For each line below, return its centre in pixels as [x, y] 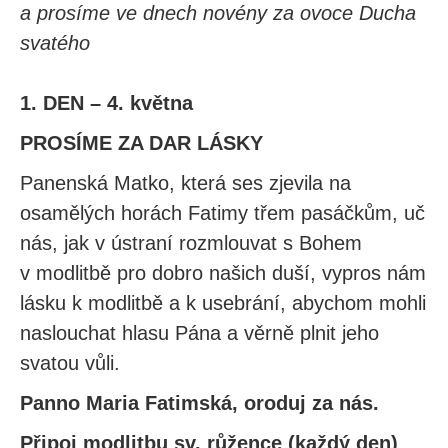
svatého [55, 43]
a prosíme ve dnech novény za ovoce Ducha [218, 13]
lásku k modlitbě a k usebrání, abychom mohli [223, 303]
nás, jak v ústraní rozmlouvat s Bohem [191, 243]
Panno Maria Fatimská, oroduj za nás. [199, 403]
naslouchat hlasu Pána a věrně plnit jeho [199, 333]
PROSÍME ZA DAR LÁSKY [141, 143]
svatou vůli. [70, 363]
